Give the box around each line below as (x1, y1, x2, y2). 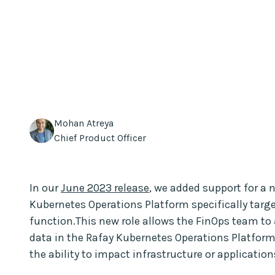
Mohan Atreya (54, 117, 114, 129)
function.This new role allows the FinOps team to (29, 214, 274, 228)
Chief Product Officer (54, 131, 146, 144)
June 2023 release (61, 180, 149, 195)
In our (29, 180, 61, 195)
